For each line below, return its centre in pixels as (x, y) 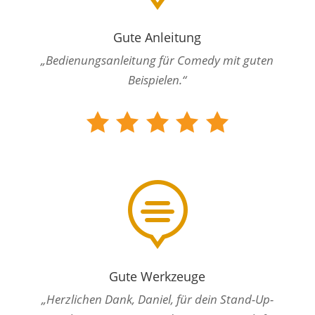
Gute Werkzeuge (157, 277)
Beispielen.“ (157, 80)
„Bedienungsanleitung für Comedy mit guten (157, 60)
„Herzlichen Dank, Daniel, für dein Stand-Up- (157, 300)
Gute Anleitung (157, 38)
